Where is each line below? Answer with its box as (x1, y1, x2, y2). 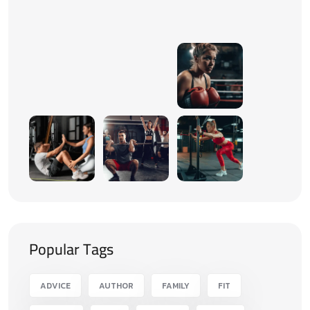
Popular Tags (29, 234, 113, 264)
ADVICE (40, 279, 71, 292)
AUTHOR (99, 279, 134, 292)
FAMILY (162, 279, 190, 292)
